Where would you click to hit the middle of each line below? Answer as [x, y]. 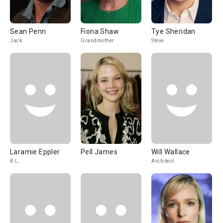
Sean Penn [28, 31]
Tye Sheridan [173, 31]
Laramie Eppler [35, 152]
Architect [163, 161]
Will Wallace [171, 152]
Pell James [99, 152]
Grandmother [98, 41]
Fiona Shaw [100, 31]
